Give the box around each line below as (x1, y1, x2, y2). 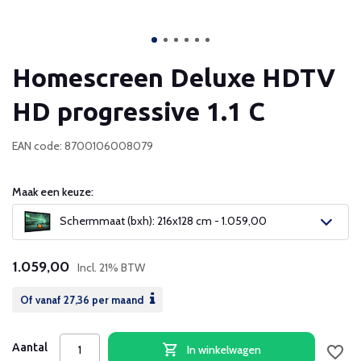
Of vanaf (20, 293, 64, 306)
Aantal (12, 341, 48, 354)
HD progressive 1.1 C (12, 97, 265, 126)
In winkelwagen (186, 342, 261, 357)
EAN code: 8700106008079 (12, 139, 153, 153)
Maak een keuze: (12, 185, 93, 199)
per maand (89, 293, 146, 306)
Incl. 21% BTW (77, 260, 145, 275)
